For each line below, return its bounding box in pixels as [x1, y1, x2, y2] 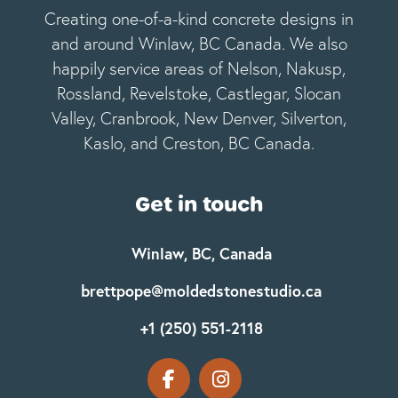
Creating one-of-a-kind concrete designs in [44, 8, 354, 30]
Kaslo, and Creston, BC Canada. [84, 132, 314, 155]
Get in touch [135, 189, 263, 219]
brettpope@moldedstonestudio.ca [81, 280, 322, 301]
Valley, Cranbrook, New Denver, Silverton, [52, 107, 346, 130]
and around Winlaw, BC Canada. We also [51, 33, 347, 55]
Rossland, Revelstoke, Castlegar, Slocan [57, 83, 341, 105]
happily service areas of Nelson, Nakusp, [52, 58, 346, 80]
